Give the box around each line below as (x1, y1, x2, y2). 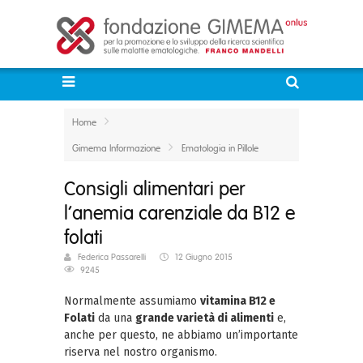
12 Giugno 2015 (175, 251, 233, 263)
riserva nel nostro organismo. (64, 345, 217, 360)
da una (95, 311, 135, 326)
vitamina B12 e (200, 294, 275, 309)
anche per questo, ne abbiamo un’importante (64, 328, 298, 343)
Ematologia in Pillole (181, 142, 258, 156)
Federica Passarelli (78, 251, 146, 263)
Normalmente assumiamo (64, 294, 200, 309)
